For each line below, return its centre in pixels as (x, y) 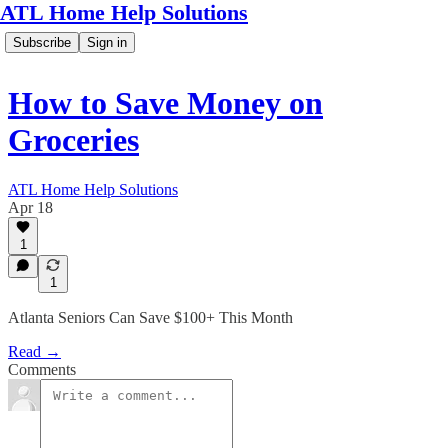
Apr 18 (30, 207)
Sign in (107, 42)
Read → (34, 351)
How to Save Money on (165, 103)
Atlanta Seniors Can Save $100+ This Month (150, 317)
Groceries (73, 140)
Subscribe (42, 42)
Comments (42, 369)
